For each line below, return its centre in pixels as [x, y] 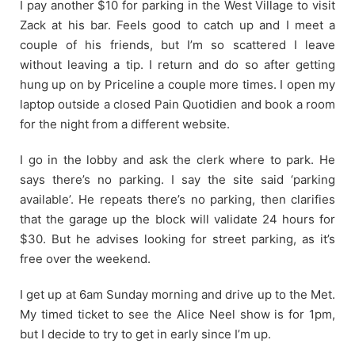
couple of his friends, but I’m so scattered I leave [177, 44]
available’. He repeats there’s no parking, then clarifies [177, 199]
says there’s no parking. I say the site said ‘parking [177, 179]
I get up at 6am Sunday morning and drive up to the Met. [177, 294]
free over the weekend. [85, 258]
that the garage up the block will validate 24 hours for [177, 219]
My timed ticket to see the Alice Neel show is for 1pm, [177, 314]
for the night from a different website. [125, 124]
